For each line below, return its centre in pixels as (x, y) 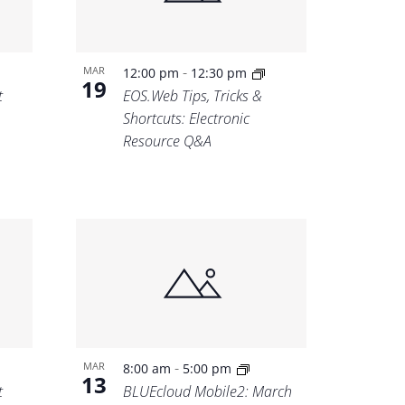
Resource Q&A (168, 141)
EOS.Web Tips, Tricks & (193, 95)
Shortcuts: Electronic (187, 118)
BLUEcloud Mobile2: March (208, 391)
